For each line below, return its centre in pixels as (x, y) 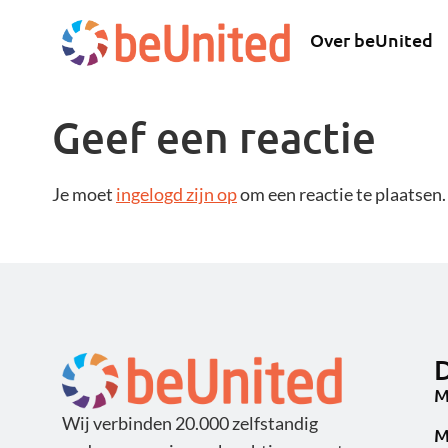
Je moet (84, 194)
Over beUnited (371, 39)
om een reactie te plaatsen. (341, 194)
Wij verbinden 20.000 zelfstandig (190, 423)
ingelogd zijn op (176, 194)
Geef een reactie (214, 137)
